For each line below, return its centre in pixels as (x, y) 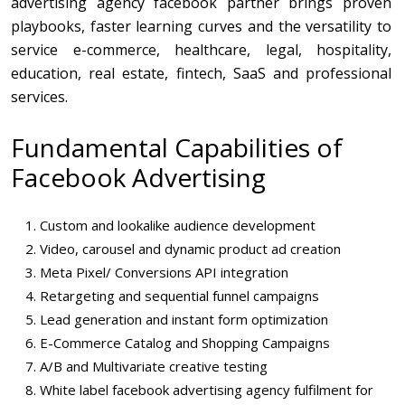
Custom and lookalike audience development (178, 225)
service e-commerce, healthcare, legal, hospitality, (201, 49)
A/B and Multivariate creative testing (154, 366)
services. (39, 96)
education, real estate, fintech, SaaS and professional (201, 73)
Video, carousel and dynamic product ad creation (190, 248)
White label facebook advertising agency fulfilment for (207, 389)
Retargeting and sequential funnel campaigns (179, 295)
